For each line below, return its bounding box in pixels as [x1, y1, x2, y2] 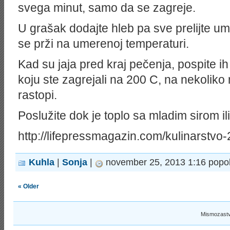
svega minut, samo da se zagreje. [18, 1, 196, 14]
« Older [18, 183, 39, 190]
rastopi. [18, 88, 57, 102]
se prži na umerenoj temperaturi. [18, 37, 189, 50]
